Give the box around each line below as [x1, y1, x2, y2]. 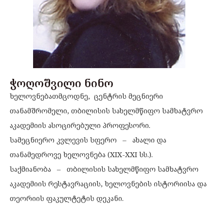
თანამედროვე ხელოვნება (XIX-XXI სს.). [10, 149, 153, 159]
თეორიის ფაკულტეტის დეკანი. [10, 193, 124, 203]
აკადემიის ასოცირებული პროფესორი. [10, 120, 150, 130]
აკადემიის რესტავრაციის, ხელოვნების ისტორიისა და [10, 179, 207, 188]
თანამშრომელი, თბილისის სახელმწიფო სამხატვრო [10, 106, 203, 115]
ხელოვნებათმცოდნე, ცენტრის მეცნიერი [10, 91, 163, 101]
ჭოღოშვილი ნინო [10, 76, 113, 90]
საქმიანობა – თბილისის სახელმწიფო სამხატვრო [10, 164, 199, 174]
